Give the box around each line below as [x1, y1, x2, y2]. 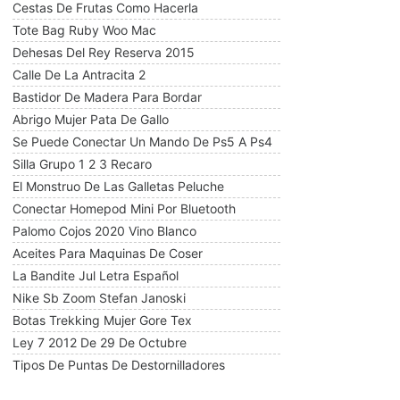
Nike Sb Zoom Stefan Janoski [12, 290, 186, 305]
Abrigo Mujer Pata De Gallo [12, 112, 169, 127]
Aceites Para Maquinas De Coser [12, 246, 203, 261]
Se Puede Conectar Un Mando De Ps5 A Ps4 [12, 134, 272, 149]
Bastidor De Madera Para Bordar [12, 89, 202, 104]
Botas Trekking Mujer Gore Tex [12, 312, 192, 328]
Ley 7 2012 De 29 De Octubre [12, 335, 187, 350]
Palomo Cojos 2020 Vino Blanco [12, 223, 196, 238]
